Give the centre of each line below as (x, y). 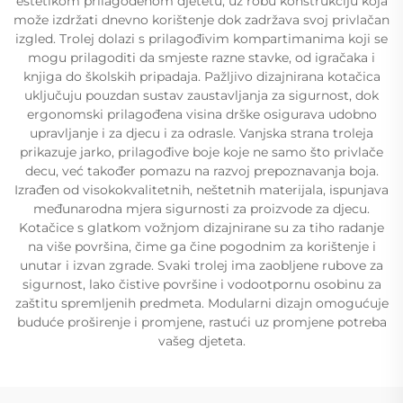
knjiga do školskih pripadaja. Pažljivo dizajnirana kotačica (201, 76)
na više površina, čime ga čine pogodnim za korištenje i (201, 246)
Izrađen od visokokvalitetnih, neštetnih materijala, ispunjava (201, 190)
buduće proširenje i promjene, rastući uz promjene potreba (201, 322)
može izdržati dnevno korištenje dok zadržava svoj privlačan (201, 20)
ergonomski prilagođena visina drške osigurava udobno (201, 114)
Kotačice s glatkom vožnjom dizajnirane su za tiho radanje (201, 228)
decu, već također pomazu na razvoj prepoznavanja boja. (201, 171)
